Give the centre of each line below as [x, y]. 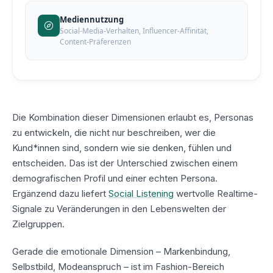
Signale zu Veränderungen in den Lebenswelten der [119, 208]
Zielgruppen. [38, 224]
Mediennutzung [92, 19]
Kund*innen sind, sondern [66, 147]
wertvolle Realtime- [216, 193]
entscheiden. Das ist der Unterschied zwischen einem [125, 163]
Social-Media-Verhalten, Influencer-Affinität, [134, 30]
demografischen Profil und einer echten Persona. [115, 178]
